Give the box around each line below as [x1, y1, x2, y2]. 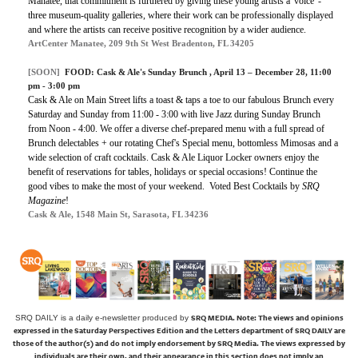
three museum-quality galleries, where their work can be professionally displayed [28, 10, 333, 22]
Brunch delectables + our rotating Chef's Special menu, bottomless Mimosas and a [28, 137, 338, 149]
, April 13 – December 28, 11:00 [209, 67, 332, 78]
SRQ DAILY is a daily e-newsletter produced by [14, 313, 191, 322]
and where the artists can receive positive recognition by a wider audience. [28, 24, 306, 36]
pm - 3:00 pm [28, 81, 80, 91]
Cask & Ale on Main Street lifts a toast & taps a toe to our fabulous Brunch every [28, 94, 334, 106]
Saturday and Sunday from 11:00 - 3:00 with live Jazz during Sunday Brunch [28, 109, 320, 121]
